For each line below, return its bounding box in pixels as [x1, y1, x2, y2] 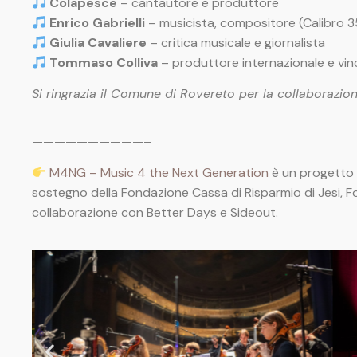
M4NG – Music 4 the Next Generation [49, 164, 269, 182]
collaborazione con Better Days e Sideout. [32, 204, 278, 222]
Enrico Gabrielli [49, 14, 146, 31]
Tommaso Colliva [49, 53, 159, 71]
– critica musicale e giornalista [147, 33, 326, 51]
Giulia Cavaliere [49, 33, 147, 51]
